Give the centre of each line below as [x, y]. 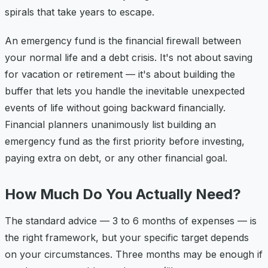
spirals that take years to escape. [80, 12]
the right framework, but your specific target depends [127, 237]
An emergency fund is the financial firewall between [123, 40]
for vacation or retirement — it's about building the [120, 74]
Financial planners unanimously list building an [110, 124]
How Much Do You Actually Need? [123, 194]
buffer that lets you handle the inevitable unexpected [125, 91]
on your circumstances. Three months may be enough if [134, 254]
